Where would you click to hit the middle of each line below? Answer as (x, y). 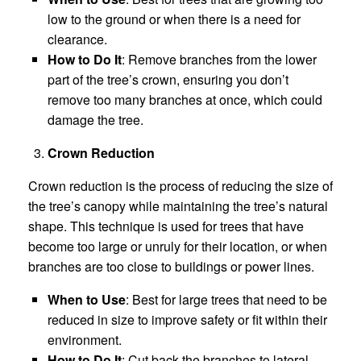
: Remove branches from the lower (219, 59)
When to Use (87, 299)
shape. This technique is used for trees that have (166, 226)
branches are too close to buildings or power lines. (171, 266)
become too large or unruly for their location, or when (178, 246)
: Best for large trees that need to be (226, 299)
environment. (85, 339)
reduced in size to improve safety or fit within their (187, 319)
